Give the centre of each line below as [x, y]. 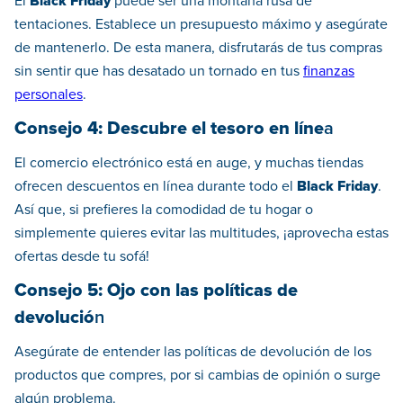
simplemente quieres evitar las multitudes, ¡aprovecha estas [201, 233]
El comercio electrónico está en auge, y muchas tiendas [189, 163]
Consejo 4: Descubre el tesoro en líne [169, 129]
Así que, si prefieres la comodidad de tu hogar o [164, 210]
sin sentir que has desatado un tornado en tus [159, 72]
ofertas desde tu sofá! [82, 257]
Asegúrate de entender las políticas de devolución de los [193, 352]
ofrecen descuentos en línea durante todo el [156, 187]
